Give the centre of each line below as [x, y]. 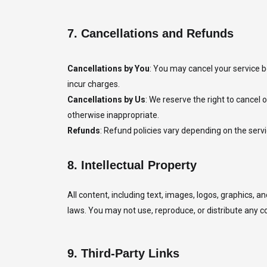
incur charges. [93, 84]
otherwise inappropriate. [113, 115]
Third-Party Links [130, 253]
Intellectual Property [139, 165]
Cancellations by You [108, 69]
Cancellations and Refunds [157, 33]
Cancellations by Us [106, 100]
